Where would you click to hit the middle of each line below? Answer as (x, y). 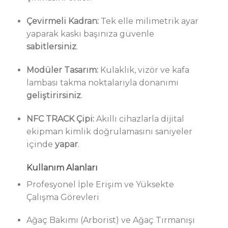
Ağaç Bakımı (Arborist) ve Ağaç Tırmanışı (110, 220)
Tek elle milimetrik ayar (148, 21)
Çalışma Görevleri (63, 197)
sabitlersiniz (51, 47)
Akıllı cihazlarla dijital (139, 119)
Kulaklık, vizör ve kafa (144, 70)
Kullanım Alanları (62, 167)
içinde (40, 144)
